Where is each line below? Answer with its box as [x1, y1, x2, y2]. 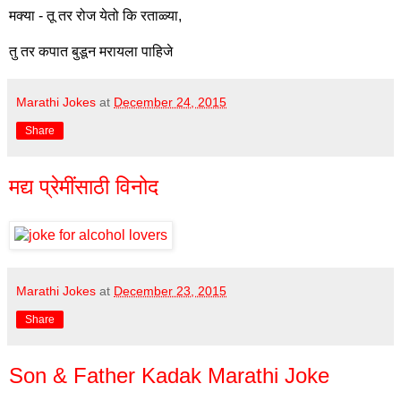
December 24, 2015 [114, 95, 226, 110]
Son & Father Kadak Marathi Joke [9, 363, 329, 388]
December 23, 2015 [114, 284, 226, 298]
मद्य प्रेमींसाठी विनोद [9, 175, 158, 200]
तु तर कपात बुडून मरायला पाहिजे [9, 44, 173, 60]
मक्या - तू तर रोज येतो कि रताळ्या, [9, 8, 182, 24]
